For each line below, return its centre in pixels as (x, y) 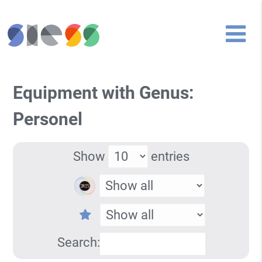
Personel (48, 119)
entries (168, 156)
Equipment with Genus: (104, 93)
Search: (78, 242)
